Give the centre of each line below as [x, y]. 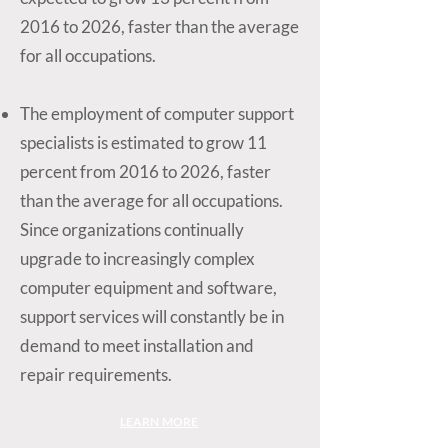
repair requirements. [96, 374]
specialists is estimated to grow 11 [143, 142]
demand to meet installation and [137, 345]
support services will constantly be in [152, 316]
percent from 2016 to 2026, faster [145, 171]
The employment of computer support [157, 113]
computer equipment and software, [148, 287]
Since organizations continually [132, 229]
